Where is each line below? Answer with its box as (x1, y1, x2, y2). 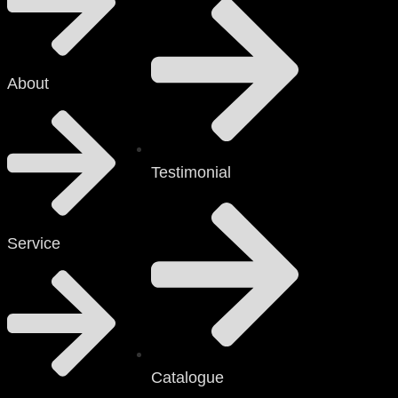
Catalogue (151, 368, 224, 386)
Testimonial (151, 163, 231, 182)
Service (7, 235, 60, 253)
